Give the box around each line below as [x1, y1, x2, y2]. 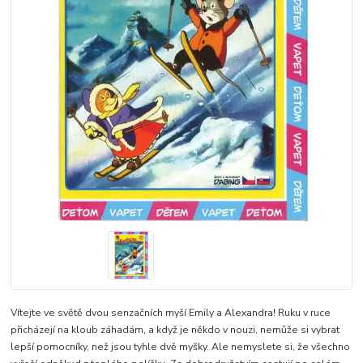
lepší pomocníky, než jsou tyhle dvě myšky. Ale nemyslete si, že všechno [11, 340, 351, 353]
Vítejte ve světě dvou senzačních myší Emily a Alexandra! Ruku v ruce [11, 305, 331, 319]
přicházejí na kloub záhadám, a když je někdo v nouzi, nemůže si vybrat [11, 322, 340, 336]
